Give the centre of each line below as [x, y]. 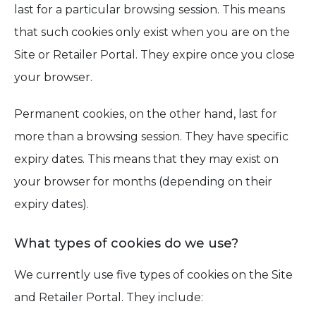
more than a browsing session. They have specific [151, 136]
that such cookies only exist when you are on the [152, 32]
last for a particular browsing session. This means [150, 10]
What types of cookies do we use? [126, 243]
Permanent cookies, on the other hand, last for [146, 114]
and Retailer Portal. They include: [109, 297]
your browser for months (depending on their [143, 182]
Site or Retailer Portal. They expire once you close [154, 55]
